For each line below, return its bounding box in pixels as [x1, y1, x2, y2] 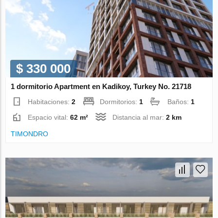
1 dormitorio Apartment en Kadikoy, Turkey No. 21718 [11, 82, 192, 91]
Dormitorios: [100, 97, 140, 106]
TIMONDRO [11, 129, 49, 138]
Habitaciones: [28, 97, 72, 106]
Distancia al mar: [112, 113, 166, 121]
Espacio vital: [28, 113, 71, 121]
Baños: [167, 97, 191, 106]
